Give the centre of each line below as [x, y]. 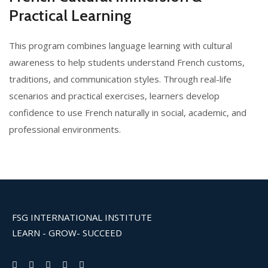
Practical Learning [70, 16]
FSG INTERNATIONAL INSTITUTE [82, 217]
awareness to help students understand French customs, [127, 63]
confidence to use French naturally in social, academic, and [128, 113]
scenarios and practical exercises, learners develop [114, 96]
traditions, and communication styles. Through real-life [120, 79]
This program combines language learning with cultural [121, 46]
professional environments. [65, 130]
